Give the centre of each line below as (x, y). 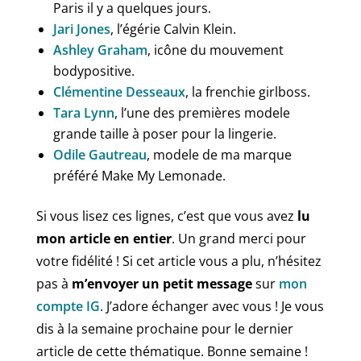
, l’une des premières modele (202, 112)
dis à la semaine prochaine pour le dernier (164, 328)
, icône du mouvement (215, 50)
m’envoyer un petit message (162, 283)
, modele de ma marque (219, 154)
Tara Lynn (83, 112)
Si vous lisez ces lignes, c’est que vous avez (166, 216)
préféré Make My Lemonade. (139, 175)
